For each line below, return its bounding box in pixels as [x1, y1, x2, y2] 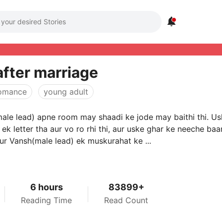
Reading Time [21, 195, 72, 205]
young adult [44, 87, 88, 97]
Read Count [104, 195, 148, 205]
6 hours [30, 182, 63, 192]
